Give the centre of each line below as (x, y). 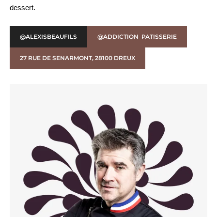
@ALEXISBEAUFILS (48, 36)
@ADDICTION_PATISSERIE (137, 36)
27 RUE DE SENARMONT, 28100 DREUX (77, 58)
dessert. (23, 8)
